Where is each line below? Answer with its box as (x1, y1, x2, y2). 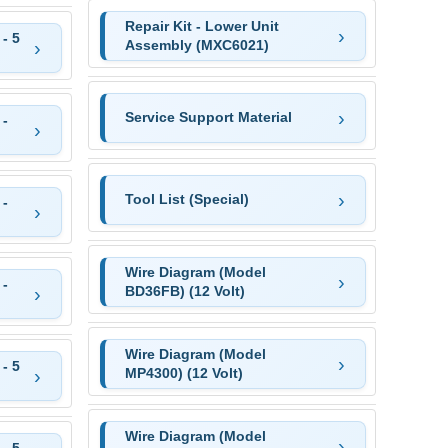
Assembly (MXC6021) (124, 36, 269, 53)
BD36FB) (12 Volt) (124, 282, 245, 299)
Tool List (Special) (124, 191, 249, 208)
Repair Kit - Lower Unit (124, 17, 279, 34)
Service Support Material (124, 109, 292, 126)
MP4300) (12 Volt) (124, 364, 243, 381)
